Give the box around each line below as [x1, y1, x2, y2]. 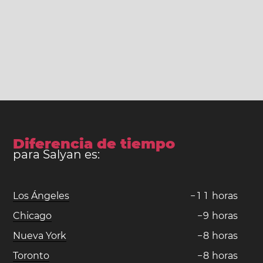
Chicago [13, 210, 52, 221]
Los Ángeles [13, 190, 70, 201]
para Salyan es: [13, 147, 100, 161]
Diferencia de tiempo [13, 134, 176, 152]
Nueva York [13, 230, 67, 241]
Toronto [13, 249, 50, 261]
